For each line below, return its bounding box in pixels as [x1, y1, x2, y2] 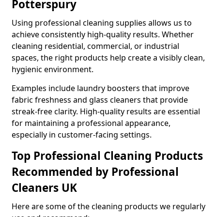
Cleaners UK [12, 180, 77, 195]
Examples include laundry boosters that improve [12, 83, 189, 93]
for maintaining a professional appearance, [12, 118, 170, 128]
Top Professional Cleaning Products [12, 148, 203, 163]
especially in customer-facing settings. [12, 129, 152, 140]
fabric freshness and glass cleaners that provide [12, 94, 188, 105]
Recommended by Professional [12, 164, 179, 179]
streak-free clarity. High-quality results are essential [12, 106, 200, 117]
